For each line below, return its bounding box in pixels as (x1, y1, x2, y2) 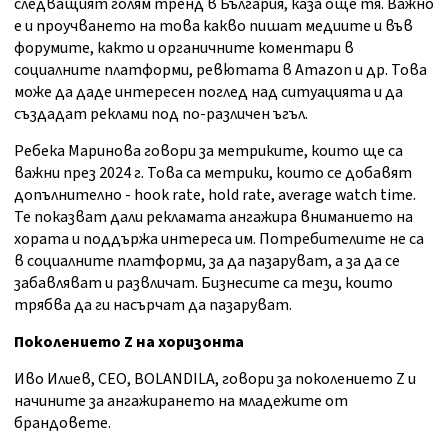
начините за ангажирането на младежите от (14, 390, 348, 413)
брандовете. (14, 412, 111, 435)
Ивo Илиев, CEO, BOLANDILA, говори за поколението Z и (14, 368, 416, 391)
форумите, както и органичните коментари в (14, 37, 354, 60)
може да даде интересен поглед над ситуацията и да (14, 81, 403, 104)
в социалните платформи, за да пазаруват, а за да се (14, 250, 400, 273)
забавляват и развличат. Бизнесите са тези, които (14, 272, 393, 295)
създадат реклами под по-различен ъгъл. (14, 103, 308, 126)
